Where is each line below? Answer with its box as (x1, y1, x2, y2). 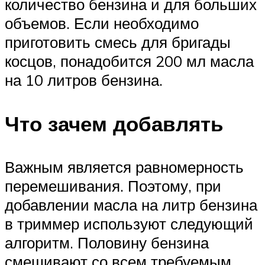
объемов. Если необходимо (5, 14, 199, 33)
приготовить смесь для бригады (5, 33, 231, 52)
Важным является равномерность (5, 157, 244, 176)
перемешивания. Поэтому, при (5, 176, 221, 195)
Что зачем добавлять (5, 110, 224, 137)
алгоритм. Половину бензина (5, 232, 209, 252)
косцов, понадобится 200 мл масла (5, 51, 254, 71)
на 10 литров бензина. (5, 70, 163, 90)
